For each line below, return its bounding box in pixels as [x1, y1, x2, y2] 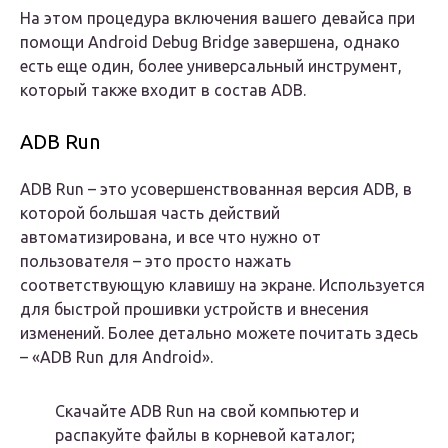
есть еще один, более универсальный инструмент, [20, 57, 402, 76]
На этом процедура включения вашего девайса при [20, 9, 415, 28]
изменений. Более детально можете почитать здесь [20, 324, 418, 343]
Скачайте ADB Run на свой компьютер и [55, 402, 359, 421]
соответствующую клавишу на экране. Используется [20, 276, 425, 295]
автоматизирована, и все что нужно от [20, 228, 321, 247]
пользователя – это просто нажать [20, 252, 291, 271]
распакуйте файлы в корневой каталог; [55, 426, 355, 445]
